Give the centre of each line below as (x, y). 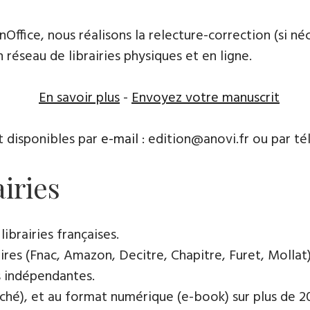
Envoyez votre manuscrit (206, 98)
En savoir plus (79, 98)
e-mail (120, 140)
